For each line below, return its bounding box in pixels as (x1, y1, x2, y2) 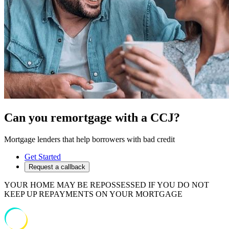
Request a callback (29, 163, 85, 171)
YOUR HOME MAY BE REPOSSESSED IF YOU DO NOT (4, 180, 209, 189)
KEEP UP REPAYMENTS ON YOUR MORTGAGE (4, 189, 182, 198)
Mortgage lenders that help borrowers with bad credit (4, 134, 175, 144)
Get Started (25, 152, 61, 161)
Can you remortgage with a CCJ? (4, 110, 180, 124)
